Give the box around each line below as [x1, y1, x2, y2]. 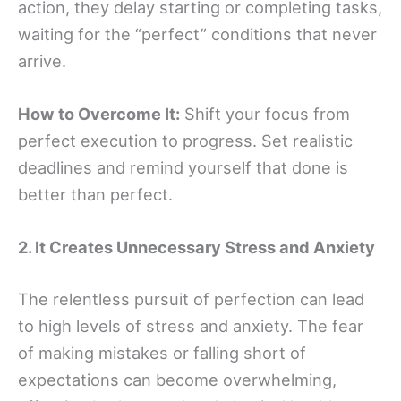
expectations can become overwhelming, [18, 369, 337, 389]
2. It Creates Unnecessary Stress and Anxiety [18, 237, 375, 258]
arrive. [18, 51, 66, 72]
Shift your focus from [180, 104, 350, 124]
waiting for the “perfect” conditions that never [18, 24, 377, 45]
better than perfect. [18, 184, 173, 205]
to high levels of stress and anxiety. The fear [18, 315, 363, 336]
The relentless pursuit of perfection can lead [18, 288, 364, 309]
